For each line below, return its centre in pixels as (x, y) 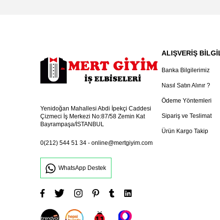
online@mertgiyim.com (122, 143)
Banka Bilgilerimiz (186, 70)
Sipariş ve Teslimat (187, 116)
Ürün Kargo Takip (185, 131)
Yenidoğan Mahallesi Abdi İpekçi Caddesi (96, 109)
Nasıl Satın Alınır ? (186, 86)
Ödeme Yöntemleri (187, 101)
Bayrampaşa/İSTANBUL (72, 124)
